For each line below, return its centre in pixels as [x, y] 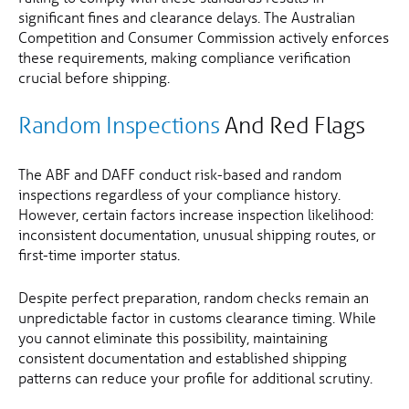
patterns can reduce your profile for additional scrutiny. [195, 378]
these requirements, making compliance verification [184, 58]
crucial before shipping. [94, 78]
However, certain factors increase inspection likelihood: [196, 215]
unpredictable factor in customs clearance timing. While [197, 318]
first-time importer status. [99, 255]
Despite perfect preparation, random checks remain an [194, 298]
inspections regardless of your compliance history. [179, 194]
